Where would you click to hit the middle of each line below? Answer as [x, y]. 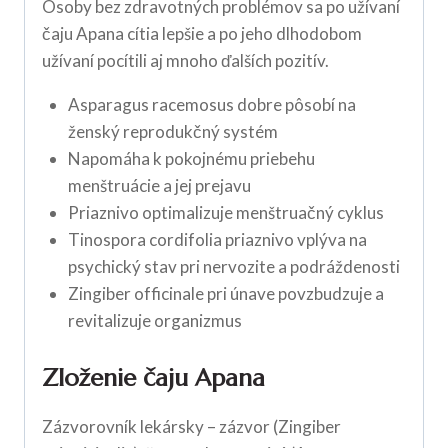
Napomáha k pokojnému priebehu [191, 159]
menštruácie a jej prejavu [159, 186]
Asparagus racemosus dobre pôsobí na [211, 105]
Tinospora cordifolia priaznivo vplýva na [217, 240]
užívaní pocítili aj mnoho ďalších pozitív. [185, 61]
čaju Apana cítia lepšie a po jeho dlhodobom [202, 34]
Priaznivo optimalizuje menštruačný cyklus [225, 213]
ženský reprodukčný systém [172, 132]
